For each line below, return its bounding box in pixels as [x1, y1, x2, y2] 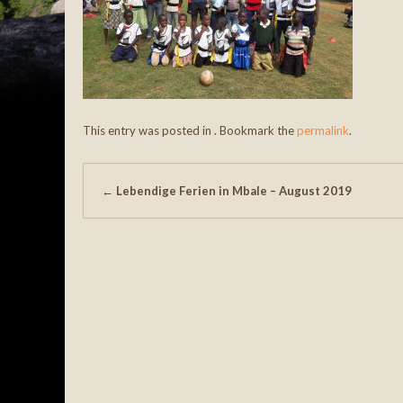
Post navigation [84, 163, 233, 190]
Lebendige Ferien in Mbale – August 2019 [113, 183, 352, 198]
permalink [297, 122, 349, 138]
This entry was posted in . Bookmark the [83, 122, 297, 138]
